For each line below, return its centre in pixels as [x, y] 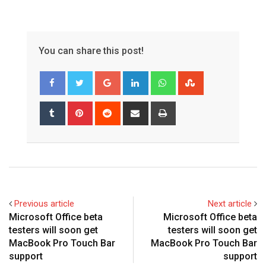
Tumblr [76, 108]
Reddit [131, 108]
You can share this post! [91, 50]
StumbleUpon [228, 77]
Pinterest [108, 108]
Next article [230, 203]
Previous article [44, 203]
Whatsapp [193, 77]
